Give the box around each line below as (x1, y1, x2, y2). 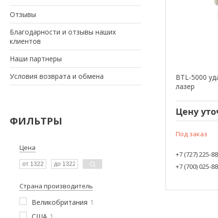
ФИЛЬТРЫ (10, 114, 62, 127)
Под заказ (176, 129, 208, 139)
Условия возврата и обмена (10, 71, 104, 81)
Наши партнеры (10, 54, 62, 63)
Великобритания (32, 197, 88, 207)
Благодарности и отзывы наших (10, 27, 116, 36)
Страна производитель (19, 181, 93, 190)
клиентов (10, 36, 41, 46)
